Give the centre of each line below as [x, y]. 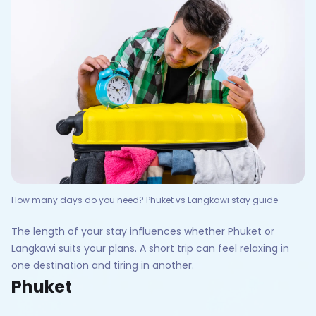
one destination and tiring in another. [103, 265]
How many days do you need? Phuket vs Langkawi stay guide [145, 200]
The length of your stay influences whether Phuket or [143, 231]
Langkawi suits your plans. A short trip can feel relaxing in [150, 248]
